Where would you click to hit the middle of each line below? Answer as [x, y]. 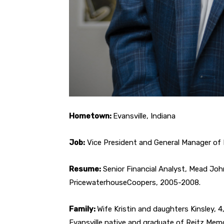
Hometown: [91, 116]
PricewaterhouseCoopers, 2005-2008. [135, 183]
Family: [83, 209]
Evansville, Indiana [144, 116]
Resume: [85, 169]
